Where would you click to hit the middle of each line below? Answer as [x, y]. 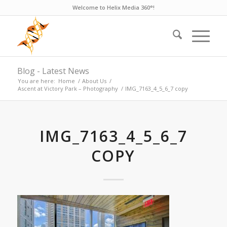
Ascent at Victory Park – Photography [68, 88]
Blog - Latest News [53, 71]
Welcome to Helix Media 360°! [113, 7]
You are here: [36, 81]
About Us [94, 81]
